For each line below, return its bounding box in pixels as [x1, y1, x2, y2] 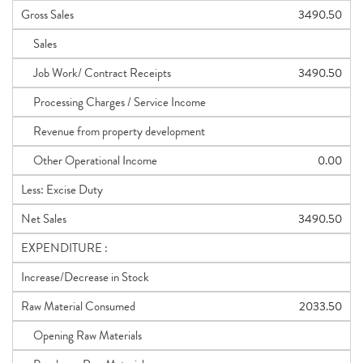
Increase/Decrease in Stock [21, 268, 149, 286]
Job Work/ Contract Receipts [21, 64, 171, 82]
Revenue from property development [21, 122, 205, 140]
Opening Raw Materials [21, 327, 142, 344]
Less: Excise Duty [21, 181, 103, 199]
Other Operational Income [21, 152, 157, 169]
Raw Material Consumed [21, 297, 135, 315]
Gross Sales [21, 6, 74, 23]
